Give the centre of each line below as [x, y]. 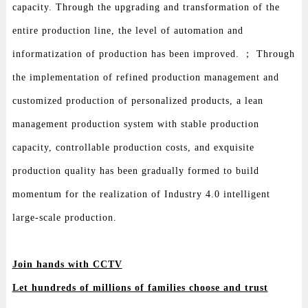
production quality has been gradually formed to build [135, 170]
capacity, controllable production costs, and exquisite [133, 147]
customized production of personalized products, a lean [137, 100]
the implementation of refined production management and [145, 77]
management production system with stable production [135, 124]
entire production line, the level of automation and [128, 30]
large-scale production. [64, 217]
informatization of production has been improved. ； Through [153, 54]
